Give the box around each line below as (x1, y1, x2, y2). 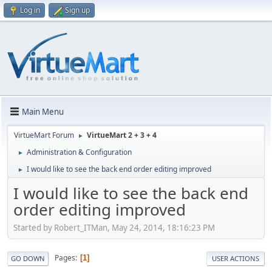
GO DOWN (11, 253, 45, 263)
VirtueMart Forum (14, 130, 74, 140)
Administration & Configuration (27, 147, 132, 157)
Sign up (65, 5, 90, 15)
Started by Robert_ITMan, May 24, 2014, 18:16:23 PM (13, 222, 215, 233)
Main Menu (22, 106, 64, 117)
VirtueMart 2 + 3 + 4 (87, 130, 157, 140)
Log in (20, 5, 40, 15)
